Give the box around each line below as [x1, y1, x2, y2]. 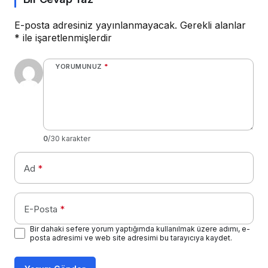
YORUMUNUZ [55, 62, 102, 71]
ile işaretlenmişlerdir [20, 31, 112, 44]
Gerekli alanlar [180, 19, 246, 31]
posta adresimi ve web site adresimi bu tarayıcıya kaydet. [30, 233, 232, 242]
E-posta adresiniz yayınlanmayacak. [14, 19, 177, 31]
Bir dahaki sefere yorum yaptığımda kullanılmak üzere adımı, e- [30, 224, 250, 233]
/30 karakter [48, 133, 90, 143]
